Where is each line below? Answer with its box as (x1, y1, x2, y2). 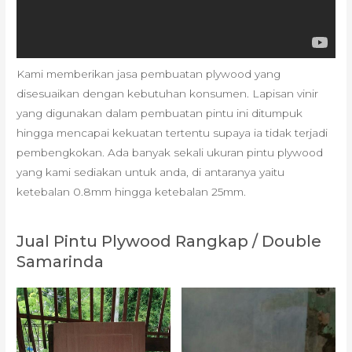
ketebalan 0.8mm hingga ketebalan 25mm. (16, 185, 247, 198)
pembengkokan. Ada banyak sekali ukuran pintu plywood (16, 145, 324, 159)
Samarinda (16, 252, 104, 272)
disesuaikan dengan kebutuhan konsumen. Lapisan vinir (16, 86, 319, 100)
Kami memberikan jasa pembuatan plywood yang (16, 67, 281, 80)
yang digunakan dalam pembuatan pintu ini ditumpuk (16, 106, 303, 119)
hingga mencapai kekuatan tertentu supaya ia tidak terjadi (16, 126, 328, 139)
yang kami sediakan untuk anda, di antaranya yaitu (16, 165, 285, 178)
